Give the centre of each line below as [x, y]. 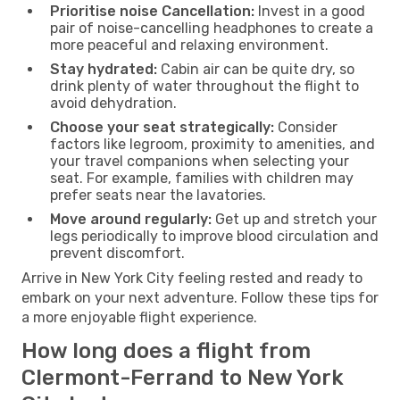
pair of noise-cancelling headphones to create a [212, 28]
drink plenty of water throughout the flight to [204, 86]
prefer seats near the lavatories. [158, 195]
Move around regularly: [131, 219]
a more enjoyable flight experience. [139, 317]
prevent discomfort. [117, 253]
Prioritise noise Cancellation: [152, 11]
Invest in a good [310, 11]
